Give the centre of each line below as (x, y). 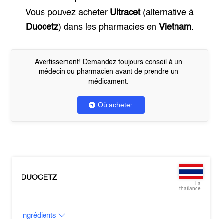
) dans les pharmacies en (108, 27)
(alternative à (167, 13)
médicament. (108, 82)
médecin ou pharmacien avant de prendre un (108, 72)
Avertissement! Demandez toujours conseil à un (108, 62)
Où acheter (115, 105)
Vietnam (175, 27)
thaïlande (190, 189)
